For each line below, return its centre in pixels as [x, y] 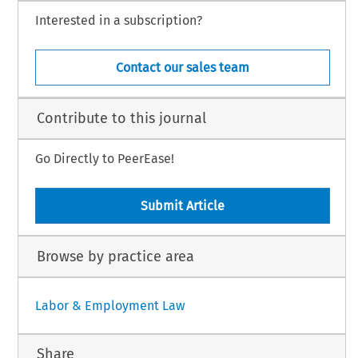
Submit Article [182, 206]
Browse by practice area [115, 256]
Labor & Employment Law [109, 305]
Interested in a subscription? [118, 20]
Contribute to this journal [121, 119]
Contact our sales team [182, 67]
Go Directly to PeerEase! [104, 159]
